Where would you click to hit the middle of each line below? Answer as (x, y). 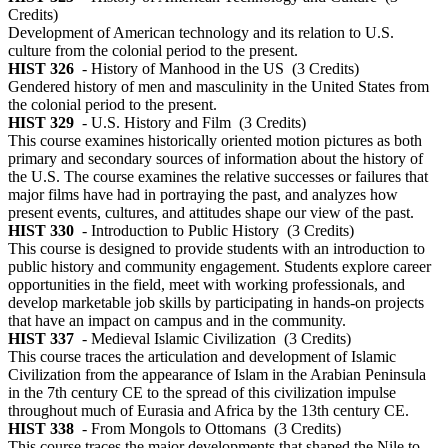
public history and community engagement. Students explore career (219, 267)
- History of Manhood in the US (183, 69)
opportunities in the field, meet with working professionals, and (206, 285)
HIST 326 (41, 69)
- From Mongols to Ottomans (174, 429)
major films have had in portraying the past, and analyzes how (203, 195)
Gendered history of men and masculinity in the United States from (218, 87)
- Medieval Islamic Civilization (179, 339)
